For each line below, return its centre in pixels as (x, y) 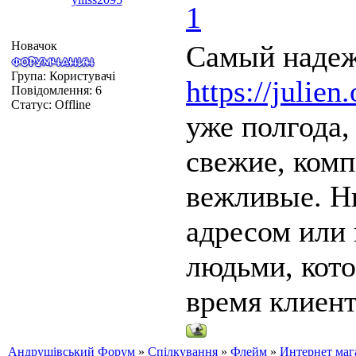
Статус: (33, 104)
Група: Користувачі (63, 75)
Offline (73, 104)
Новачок (34, 45)
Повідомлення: (53, 90)
